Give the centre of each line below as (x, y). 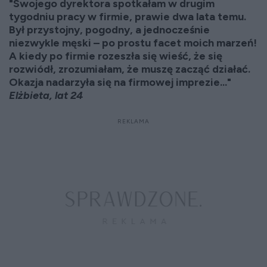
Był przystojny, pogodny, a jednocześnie (109, 30)
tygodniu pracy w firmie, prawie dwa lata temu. (128, 17)
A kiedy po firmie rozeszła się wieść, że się (116, 56)
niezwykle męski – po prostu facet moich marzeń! (133, 43)
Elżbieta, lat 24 (46, 95)
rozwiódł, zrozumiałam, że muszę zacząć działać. (130, 69)
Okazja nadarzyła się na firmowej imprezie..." (120, 82)
